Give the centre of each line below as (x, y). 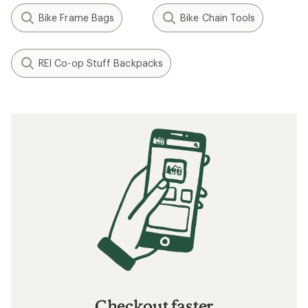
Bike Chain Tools (218, 18)
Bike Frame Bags (77, 18)
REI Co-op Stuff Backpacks (101, 63)
